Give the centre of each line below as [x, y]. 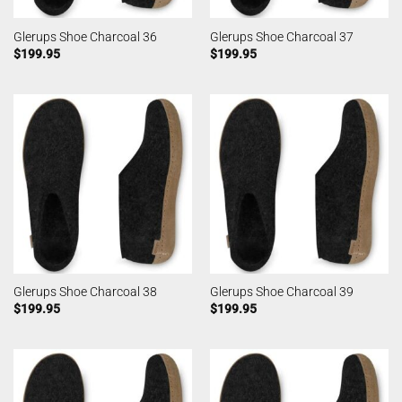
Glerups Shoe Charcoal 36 [85, 37]
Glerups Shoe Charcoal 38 [85, 292]
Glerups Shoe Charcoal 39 [281, 292]
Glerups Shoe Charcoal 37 [281, 37]
